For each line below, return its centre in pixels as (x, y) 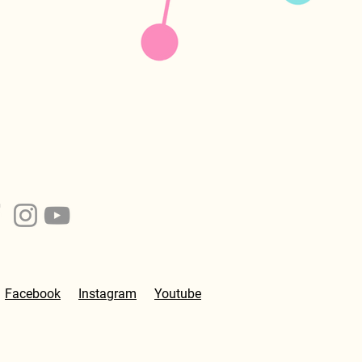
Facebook (33, 294)
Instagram (107, 294)
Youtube (178, 294)
